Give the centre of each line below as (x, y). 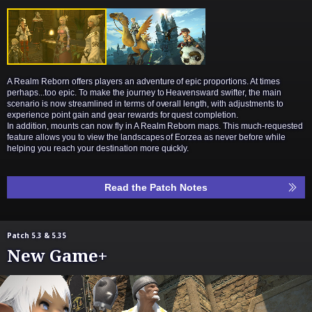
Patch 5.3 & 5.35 (37, 235)
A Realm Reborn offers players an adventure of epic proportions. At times (144, 81)
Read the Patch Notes (156, 187)
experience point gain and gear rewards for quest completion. (123, 115)
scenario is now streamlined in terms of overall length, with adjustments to (146, 103)
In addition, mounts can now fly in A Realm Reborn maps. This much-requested (155, 126)
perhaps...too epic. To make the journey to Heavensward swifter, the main (145, 92)
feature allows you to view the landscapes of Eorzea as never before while (147, 137)
